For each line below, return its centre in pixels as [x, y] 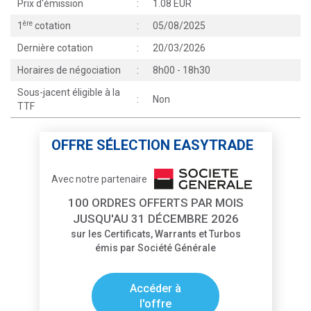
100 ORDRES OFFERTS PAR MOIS [155, 203]
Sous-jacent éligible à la [69, 92]
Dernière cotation [55, 48]
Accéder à [155, 288]
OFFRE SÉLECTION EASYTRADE [152, 145]
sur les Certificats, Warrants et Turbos [155, 234]
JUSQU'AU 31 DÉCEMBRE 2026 [155, 219]
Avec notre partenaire [99, 179]
